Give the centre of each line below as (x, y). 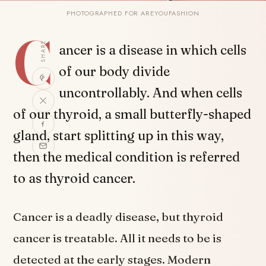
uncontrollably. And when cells (151, 93)
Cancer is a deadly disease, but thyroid (118, 216)
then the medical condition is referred (127, 157)
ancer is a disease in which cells (153, 50)
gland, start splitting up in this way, (119, 135)
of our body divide (115, 71)
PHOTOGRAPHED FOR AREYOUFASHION (133, 13)
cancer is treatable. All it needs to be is (118, 238)
